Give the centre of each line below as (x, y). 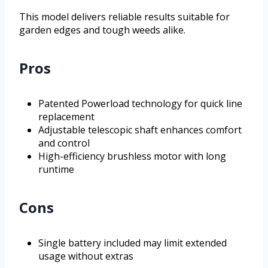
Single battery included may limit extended (133, 243)
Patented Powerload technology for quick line (140, 104)
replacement (66, 117)
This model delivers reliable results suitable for (124, 17)
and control (64, 143)
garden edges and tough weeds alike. (102, 30)
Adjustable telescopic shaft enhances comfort (140, 130)
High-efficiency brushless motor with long (132, 156)
